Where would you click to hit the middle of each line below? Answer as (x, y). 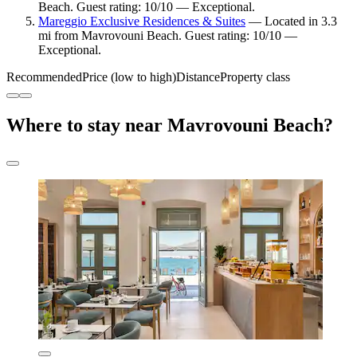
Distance (198, 76)
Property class (255, 76)
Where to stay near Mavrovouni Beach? (170, 125)
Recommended (44, 76)
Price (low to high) (129, 76)
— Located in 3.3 (291, 21)
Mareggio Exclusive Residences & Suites (142, 21)
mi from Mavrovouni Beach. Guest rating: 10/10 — (168, 35)
